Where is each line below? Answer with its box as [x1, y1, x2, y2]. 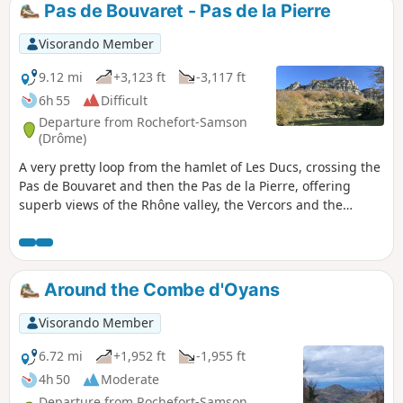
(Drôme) [39, 129, 86, 147]
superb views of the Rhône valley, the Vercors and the [19, 196, 343, 214]
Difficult [101, 91, 148, 109]
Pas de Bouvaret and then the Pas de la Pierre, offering [19, 177, 351, 195]
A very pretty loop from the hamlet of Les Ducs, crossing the [19, 158, 381, 176]
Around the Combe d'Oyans [40, 279, 280, 301]
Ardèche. [19, 215, 73, 233]
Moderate [101, 371, 159, 389]
